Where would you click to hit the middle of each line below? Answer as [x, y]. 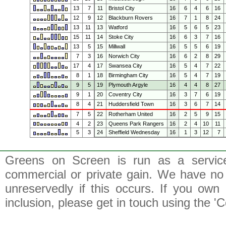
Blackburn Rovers [131, 18]
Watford [118, 27]
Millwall [117, 46]
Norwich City [124, 56]
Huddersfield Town [131, 104]
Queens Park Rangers [136, 124]
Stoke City [121, 37]
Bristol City [122, 8]
